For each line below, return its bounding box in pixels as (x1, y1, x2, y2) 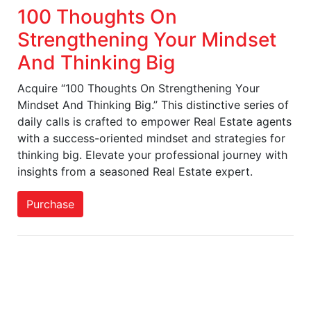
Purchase (26, 197, 74, 211)
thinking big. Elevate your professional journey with (17, 148, 287, 162)
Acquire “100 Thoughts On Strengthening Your (17, 81, 260, 95)
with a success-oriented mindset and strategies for (17, 131, 285, 145)
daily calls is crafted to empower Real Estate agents (17, 115, 292, 128)
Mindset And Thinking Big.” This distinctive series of (17, 98, 289, 112)
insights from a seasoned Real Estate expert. (17, 165, 253, 178)
